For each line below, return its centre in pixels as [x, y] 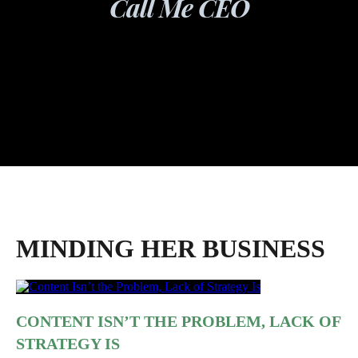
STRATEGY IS [68, 344]
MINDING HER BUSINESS [171, 249]
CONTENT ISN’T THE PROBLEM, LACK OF [178, 321]
